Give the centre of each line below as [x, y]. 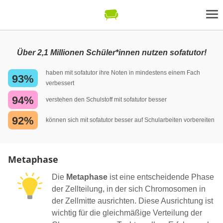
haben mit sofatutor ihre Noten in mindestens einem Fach [123, 73]
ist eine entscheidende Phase [161, 177]
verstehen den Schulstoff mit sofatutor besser [106, 99]
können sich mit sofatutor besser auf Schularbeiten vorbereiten [130, 120]
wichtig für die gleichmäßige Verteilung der [127, 213]
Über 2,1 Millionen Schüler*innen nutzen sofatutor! [111, 53]
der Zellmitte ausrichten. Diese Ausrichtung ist [132, 201]
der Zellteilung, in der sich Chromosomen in [129, 189]
